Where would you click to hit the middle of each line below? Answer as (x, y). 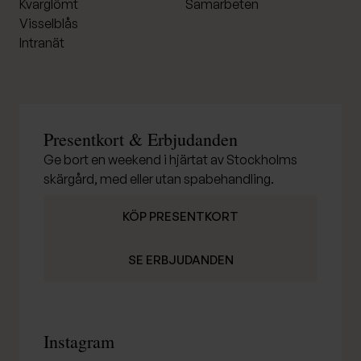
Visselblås (49, 23)
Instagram (79, 342)
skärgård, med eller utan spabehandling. (159, 178)
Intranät (42, 42)
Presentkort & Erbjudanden (141, 139)
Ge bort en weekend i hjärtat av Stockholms (170, 159)
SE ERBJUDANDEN (180, 260)
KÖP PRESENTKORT (180, 216)
